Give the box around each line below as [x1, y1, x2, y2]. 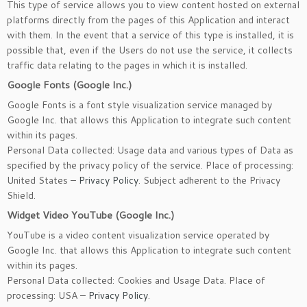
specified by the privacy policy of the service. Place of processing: [7, 158, 293, 172]
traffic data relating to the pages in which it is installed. [7, 58, 247, 72]
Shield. [7, 188, 36, 202]
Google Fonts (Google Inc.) [7, 77, 132, 92]
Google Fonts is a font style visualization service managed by [7, 98, 272, 112]
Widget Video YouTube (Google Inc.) [7, 208, 175, 222]
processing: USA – [7, 288, 88, 302]
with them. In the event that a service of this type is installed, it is [7, 28, 294, 42]
